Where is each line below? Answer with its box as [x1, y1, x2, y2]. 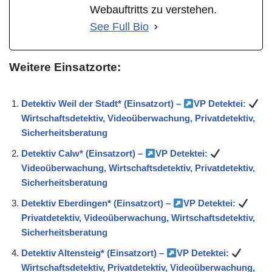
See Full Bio [90, 21, 149, 33]
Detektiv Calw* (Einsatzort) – [21, 148, 145, 159]
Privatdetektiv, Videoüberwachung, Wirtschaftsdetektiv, [21, 212, 255, 223]
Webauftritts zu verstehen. [90, 4, 217, 16]
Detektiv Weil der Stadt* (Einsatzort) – [21, 98, 183, 109]
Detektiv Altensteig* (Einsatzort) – [21, 248, 166, 259]
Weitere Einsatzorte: [9, 61, 121, 74]
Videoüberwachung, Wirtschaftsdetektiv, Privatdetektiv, [21, 163, 255, 174]
